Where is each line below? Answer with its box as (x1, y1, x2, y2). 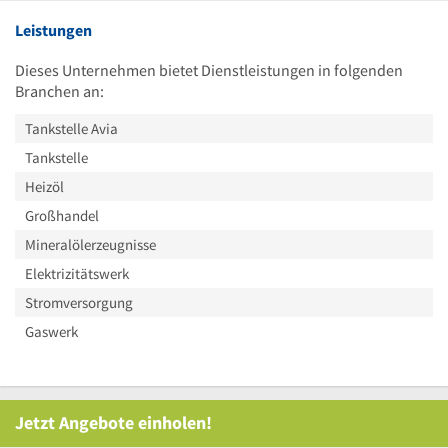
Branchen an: (15, 80, 104, 101)
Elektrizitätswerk (25, 263, 129, 283)
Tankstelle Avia (25, 118, 118, 138)
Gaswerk (25, 321, 78, 341)
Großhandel (25, 205, 99, 225)
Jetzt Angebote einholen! (15, 410, 212, 434)
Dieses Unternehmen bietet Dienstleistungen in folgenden (15, 59, 403, 80)
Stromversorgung (25, 292, 133, 312)
